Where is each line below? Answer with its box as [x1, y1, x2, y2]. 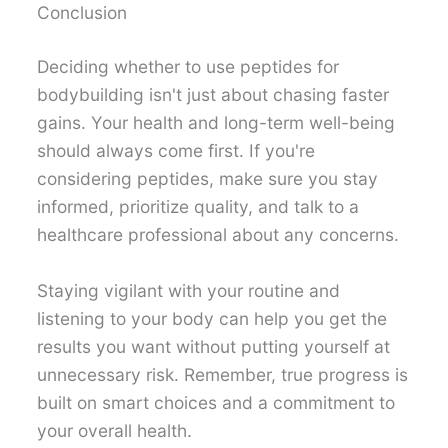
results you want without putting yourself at [37, 336, 391, 358]
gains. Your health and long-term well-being [37, 112, 396, 134]
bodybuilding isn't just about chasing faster [37, 84, 390, 106]
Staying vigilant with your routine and [37, 280, 341, 302]
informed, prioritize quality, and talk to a [37, 196, 360, 218]
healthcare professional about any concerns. [37, 224, 400, 246]
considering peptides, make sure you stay [37, 168, 379, 190]
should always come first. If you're [37, 140, 316, 162]
